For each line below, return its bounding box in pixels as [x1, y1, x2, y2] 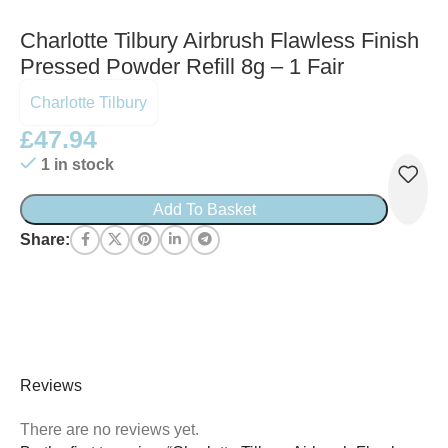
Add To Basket [152, 200, 256, 218]
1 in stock [40, 155, 114, 173]
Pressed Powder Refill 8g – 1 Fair [20, 53, 344, 79]
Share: [20, 231, 70, 248]
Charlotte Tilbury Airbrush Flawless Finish [20, 27, 419, 53]
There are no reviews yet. [20, 420, 199, 438]
